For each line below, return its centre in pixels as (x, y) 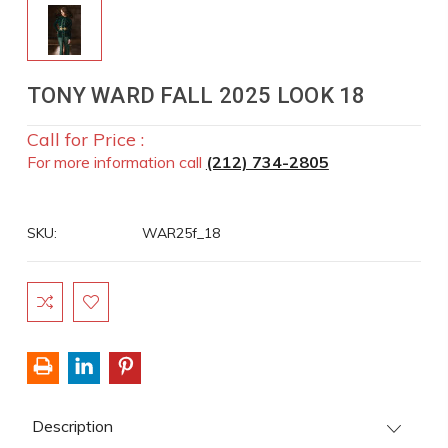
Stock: (48, 313)
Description (72, 426)
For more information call (116, 162)
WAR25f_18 (180, 233)
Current (51, 292)
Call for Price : (85, 139)
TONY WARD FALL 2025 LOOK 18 (196, 95)
